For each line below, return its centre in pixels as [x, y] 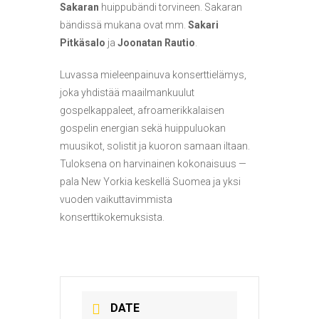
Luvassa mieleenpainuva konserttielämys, [153, 74]
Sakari [203, 25]
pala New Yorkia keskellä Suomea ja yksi [150, 181]
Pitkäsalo [83, 42]
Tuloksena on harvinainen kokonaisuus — [153, 163]
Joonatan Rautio [156, 42]
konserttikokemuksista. [112, 217]
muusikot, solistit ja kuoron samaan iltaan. [155, 146]
